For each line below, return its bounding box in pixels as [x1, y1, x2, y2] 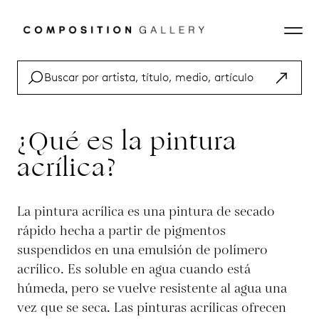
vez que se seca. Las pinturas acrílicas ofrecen [17, 299, 286, 317]
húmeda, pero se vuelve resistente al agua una [17, 280, 287, 298]
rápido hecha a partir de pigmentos [17, 222, 226, 240]
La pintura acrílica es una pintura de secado [17, 203, 275, 221]
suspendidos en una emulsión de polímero [17, 241, 268, 259]
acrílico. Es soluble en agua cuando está [17, 261, 251, 278]
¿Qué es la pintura [17, 122, 237, 160]
